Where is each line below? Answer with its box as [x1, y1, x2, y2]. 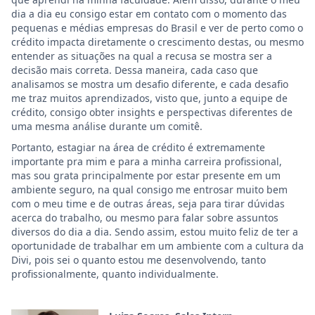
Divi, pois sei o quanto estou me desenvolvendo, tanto [11, 253, 266, 266]
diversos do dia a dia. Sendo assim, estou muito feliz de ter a [11, 225, 298, 238]
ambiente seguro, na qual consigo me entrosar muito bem [11, 183, 288, 196]
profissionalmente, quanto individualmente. [11, 267, 219, 281]
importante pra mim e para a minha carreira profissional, [11, 155, 282, 168]
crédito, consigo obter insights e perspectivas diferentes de [11, 105, 292, 119]
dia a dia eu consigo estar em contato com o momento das [11, 7, 287, 20]
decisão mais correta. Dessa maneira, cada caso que [11, 63, 258, 77]
